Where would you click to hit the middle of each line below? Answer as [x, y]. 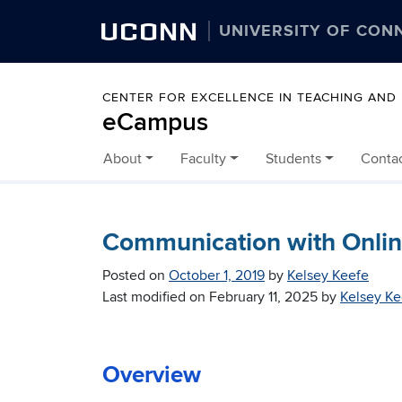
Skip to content [136, 168]
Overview [152, 376]
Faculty [204, 159]
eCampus [155, 123]
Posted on [135, 276]
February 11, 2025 [263, 297]
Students [293, 159]
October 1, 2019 [217, 276]
